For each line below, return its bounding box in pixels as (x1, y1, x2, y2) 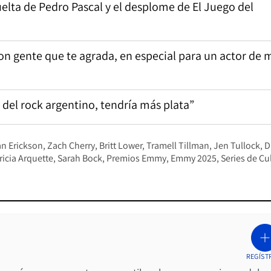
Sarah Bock (57, 152, 102, 165)
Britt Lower (99, 139, 142, 152)
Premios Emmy (106, 152, 166, 165)
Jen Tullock (214, 139, 260, 152)
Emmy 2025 (171, 152, 217, 165)
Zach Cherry (47, 139, 95, 152)
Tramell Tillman (146, 139, 209, 152)
